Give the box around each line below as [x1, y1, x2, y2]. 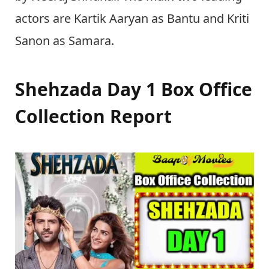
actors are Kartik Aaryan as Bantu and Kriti [15, 10, 249, 26]
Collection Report [15, 104, 172, 129]
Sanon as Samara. [15, 32, 114, 49]
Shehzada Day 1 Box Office [15, 77, 252, 102]
